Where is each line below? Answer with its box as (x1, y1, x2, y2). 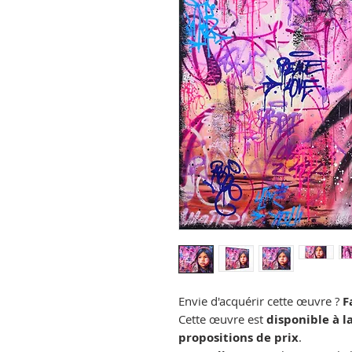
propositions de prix (178, 329, 299, 346)
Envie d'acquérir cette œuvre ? (178, 293, 343, 310)
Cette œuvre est (178, 311, 266, 328)
